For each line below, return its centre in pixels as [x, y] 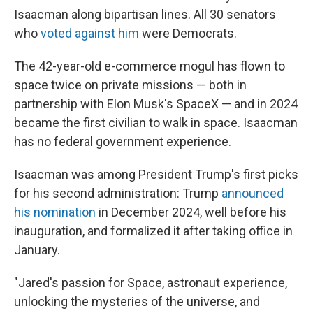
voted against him [90, 33]
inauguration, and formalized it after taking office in [153, 231]
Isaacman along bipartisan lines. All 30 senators [145, 14]
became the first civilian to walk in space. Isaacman [156, 123]
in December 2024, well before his [191, 212]
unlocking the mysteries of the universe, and [137, 301]
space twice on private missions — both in [130, 85]
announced [253, 193]
